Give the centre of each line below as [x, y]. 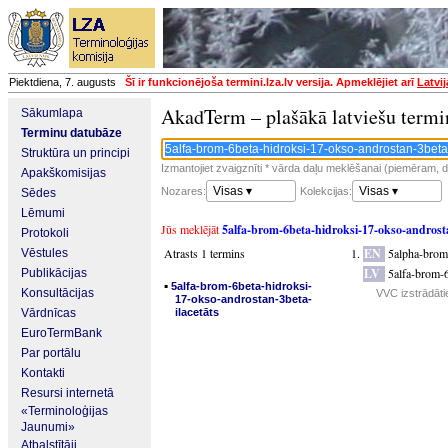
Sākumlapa [52, 113]
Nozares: [183, 191]
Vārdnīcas [48, 313]
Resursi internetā [67, 393]
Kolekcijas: [326, 191]
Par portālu [51, 353]
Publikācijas [54, 273]
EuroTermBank [61, 333]
